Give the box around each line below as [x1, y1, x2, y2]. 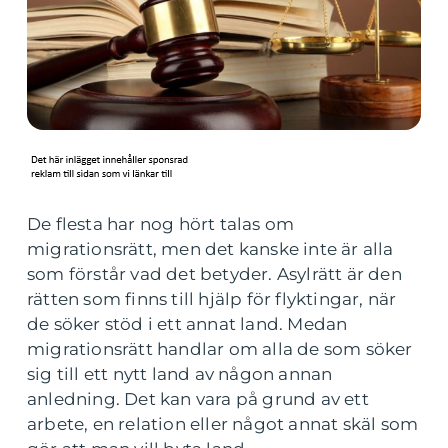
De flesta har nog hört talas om [27, 214, 295, 234]
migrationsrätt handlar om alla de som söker [27, 339, 413, 359]
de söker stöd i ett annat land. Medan [27, 314, 348, 334]
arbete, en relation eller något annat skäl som [27, 414, 419, 434]
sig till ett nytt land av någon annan [27, 364, 333, 384]
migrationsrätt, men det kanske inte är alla [27, 239, 394, 259]
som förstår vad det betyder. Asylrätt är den [27, 264, 402, 284]
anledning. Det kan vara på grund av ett [27, 389, 369, 409]
